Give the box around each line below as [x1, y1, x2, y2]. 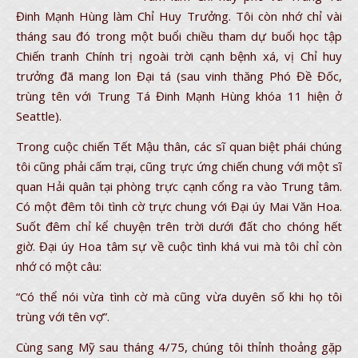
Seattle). [16, 108, 62, 124]
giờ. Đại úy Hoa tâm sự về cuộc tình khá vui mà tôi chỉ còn [16, 238, 342, 254]
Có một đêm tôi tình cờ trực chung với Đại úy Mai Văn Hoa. [16, 198, 342, 214]
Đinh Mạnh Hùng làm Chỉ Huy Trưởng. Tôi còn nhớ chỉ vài [16, 8, 342, 24]
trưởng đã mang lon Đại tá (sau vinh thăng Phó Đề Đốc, [16, 68, 342, 84]
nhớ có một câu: [16, 258, 101, 274]
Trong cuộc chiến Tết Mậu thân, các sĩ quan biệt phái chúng [16, 138, 342, 154]
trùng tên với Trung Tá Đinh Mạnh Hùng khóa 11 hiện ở [16, 88, 342, 104]
